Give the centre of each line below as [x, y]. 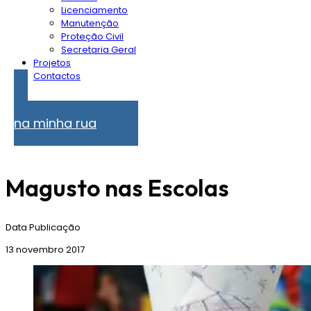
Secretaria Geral [99, 50]
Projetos [52, 63]
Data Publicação [43, 228]
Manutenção [90, 24]
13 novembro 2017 [45, 250]
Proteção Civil [92, 37]
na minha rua [55, 124]
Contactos [57, 76]
